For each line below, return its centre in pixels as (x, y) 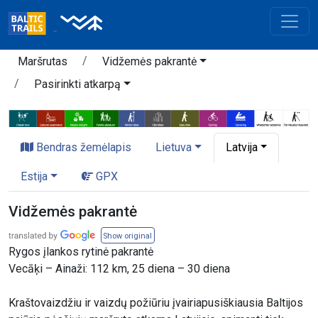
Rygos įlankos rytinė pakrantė (81, 252)
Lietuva (174, 148)
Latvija (241, 148)
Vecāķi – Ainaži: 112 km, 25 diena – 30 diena (119, 269)
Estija (34, 177)
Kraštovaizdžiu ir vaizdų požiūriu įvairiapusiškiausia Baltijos (156, 303)
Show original (128, 236)
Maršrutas (43, 61)
